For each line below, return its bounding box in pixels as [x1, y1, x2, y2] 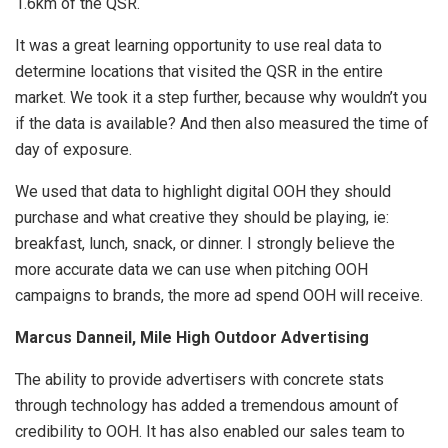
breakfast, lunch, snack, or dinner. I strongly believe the [15, 233, 395, 253]
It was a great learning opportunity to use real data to [15, 35, 382, 55]
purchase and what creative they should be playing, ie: [15, 207, 389, 227]
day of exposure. [15, 139, 132, 159]
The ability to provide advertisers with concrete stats [15, 369, 384, 389]
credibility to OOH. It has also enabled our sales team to [15, 421, 405, 441]
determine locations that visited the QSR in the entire [15, 61, 383, 81]
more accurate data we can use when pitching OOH [15, 259, 368, 279]
